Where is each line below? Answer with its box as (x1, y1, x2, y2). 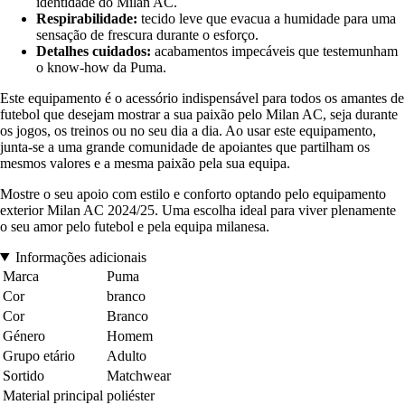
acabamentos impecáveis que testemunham (151, 42, 398, 59)
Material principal (3, 387, 103, 403)
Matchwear (107, 367, 171, 383)
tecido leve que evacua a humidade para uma (137, 10, 396, 26)
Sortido (3, 367, 44, 383)
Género (3, 327, 45, 344)
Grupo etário (3, 347, 75, 363)
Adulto (107, 347, 146, 363)
